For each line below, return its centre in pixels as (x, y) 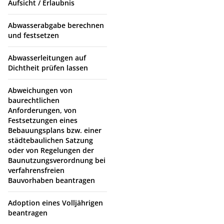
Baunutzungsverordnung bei (57, 160)
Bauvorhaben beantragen (51, 180)
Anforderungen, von (42, 110)
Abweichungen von (40, 90)
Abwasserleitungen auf (47, 57)
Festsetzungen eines (43, 120)
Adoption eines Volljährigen (55, 202)
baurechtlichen (34, 100)
